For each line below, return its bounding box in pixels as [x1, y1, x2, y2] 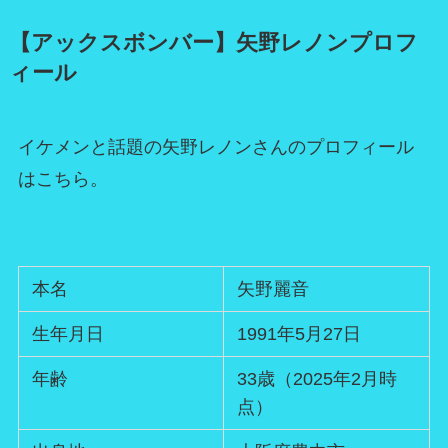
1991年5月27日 [237, 324, 362, 345]
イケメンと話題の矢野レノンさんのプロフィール [17, 136, 414, 157]
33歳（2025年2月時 [237, 369, 398, 390]
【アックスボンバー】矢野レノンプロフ [8, 30, 418, 55]
